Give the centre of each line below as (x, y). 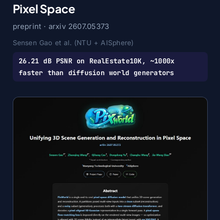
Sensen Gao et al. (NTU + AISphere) (73, 42)
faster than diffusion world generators (96, 72)
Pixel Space (44, 8)
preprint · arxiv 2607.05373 (61, 27)
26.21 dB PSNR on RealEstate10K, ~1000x (97, 61)
